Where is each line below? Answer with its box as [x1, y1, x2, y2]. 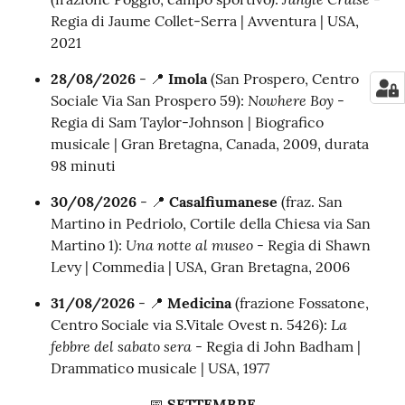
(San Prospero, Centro [211, 70, 359, 89]
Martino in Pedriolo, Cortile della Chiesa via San [51, 214, 371, 233]
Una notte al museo [126, 235, 253, 255]
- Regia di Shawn [253, 236, 371, 255]
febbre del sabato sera [51, 336, 192, 356]
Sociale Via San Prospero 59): [51, 91, 248, 110]
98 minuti [51, 156, 116, 175]
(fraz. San [281, 193, 343, 212]
